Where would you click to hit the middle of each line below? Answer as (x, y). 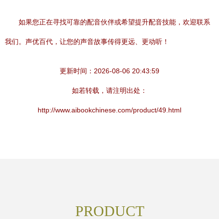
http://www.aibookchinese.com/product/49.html (109, 110)
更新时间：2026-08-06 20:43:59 (109, 71)
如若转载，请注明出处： (109, 90)
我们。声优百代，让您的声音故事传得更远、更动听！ (87, 42)
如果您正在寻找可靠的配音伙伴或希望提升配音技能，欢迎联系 (114, 22)
